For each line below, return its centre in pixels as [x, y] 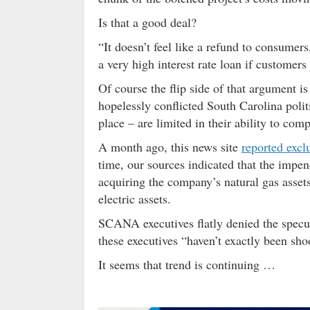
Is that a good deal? [147, 22]
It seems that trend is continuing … [187, 264]
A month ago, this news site [170, 146]
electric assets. [135, 198]
